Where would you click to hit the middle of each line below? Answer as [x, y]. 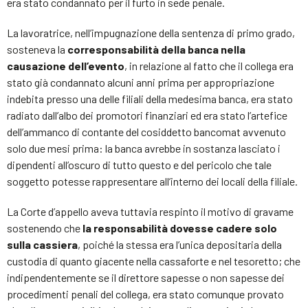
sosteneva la [37, 49]
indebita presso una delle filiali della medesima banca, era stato [150, 98]
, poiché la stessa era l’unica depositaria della [180, 244]
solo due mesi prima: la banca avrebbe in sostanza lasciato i [144, 148]
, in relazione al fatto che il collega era [209, 65]
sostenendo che [45, 228]
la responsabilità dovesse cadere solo [180, 228]
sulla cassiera [42, 244]
